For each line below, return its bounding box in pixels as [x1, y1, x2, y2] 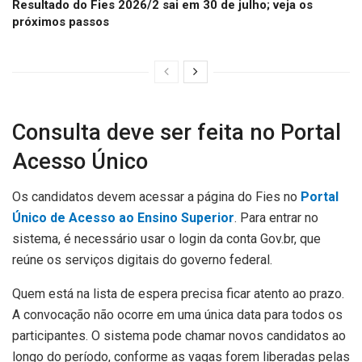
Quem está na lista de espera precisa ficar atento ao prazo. [12, 286, 344, 302]
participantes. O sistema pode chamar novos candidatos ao [12, 328, 346, 344]
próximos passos [12, 15, 109, 30]
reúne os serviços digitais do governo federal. [12, 252, 272, 268]
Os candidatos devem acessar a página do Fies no [12, 189, 301, 205]
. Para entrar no [234, 210, 318, 226]
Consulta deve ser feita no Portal [12, 119, 341, 145]
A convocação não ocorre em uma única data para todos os [12, 307, 343, 323]
